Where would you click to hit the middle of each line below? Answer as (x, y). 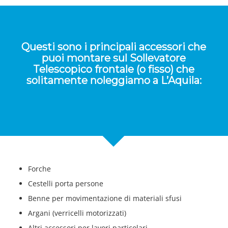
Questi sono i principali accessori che (114, 47)
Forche (40, 168)
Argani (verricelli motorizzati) (78, 213)
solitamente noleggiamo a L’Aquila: (114, 80)
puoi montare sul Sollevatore (114, 58)
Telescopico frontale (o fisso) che (114, 69)
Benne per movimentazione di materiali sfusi (106, 198)
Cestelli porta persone (66, 183)
